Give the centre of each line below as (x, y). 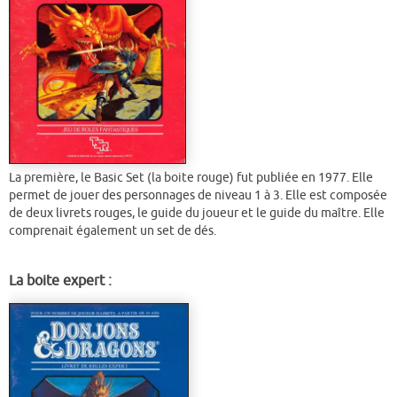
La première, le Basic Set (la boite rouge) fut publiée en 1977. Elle (191, 178)
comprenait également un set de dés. (113, 231)
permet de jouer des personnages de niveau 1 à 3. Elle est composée (198, 196)
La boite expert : (60, 280)
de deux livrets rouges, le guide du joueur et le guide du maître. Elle (197, 214)
